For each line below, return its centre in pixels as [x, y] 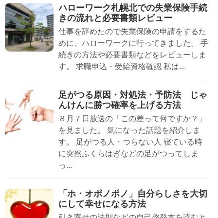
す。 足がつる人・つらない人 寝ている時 [130, 142]
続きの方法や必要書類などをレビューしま [132, 54]
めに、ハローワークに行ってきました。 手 [133, 43]
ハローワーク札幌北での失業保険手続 [133, 8]
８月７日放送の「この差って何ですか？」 [132, 118]
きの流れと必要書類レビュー [115, 18]
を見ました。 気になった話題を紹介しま [129, 130]
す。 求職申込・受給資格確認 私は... [122, 66]
